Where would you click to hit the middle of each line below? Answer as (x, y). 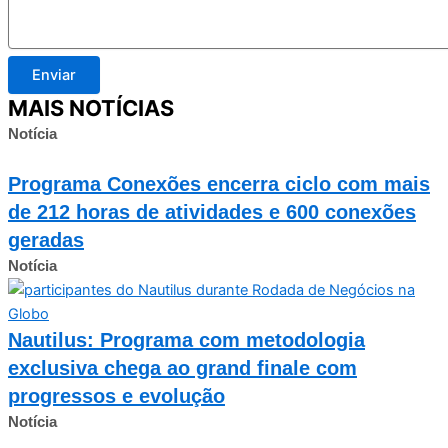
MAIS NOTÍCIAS (91, 107)
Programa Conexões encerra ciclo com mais (219, 183)
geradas (46, 239)
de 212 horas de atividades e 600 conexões (212, 211)
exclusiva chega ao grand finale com (182, 367)
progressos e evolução (116, 395)
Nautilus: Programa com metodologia (186, 339)
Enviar (54, 74)
